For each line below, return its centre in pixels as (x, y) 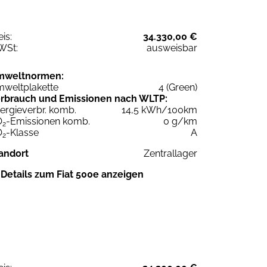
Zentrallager (170, 153)
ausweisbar (172, 48)
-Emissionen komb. (48, 121)
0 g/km (180, 121)
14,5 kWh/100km (159, 110)
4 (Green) (178, 87)
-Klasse (22, 132)
